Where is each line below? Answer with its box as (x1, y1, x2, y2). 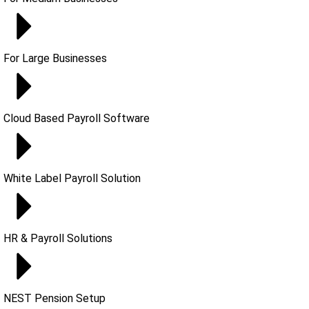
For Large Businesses (3, 52, 107, 65)
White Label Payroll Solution (3, 172, 141, 185)
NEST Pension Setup (3, 292, 106, 305)
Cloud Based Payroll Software (3, 112, 150, 125)
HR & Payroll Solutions (3, 232, 112, 245)
